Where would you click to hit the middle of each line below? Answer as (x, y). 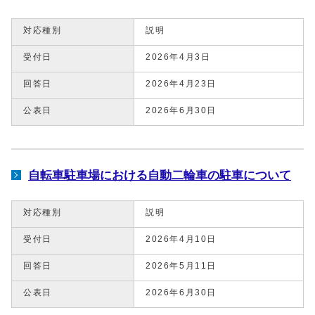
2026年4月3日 (178, 57)
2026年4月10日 (181, 239)
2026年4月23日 (181, 83)
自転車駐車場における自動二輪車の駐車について (160, 175)
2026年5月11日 (181, 265)
